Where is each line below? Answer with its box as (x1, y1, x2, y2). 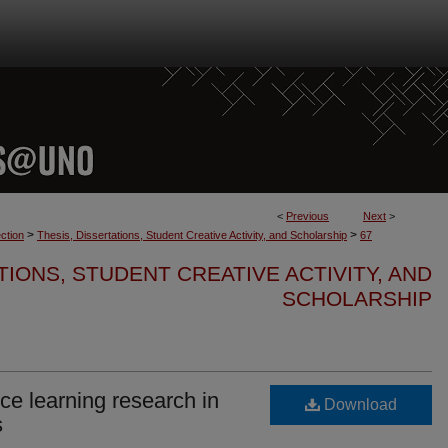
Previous (286, 210, 329, 222)
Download (320, 396, 397, 413)
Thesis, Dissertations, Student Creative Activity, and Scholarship (37, 229, 347, 241)
